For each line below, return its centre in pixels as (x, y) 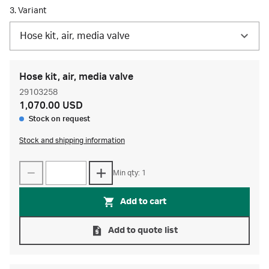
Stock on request (59, 119)
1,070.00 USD (51, 106)
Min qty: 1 (129, 173)
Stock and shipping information (72, 141)
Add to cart (143, 202)
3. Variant (28, 11)
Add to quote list (143, 231)
